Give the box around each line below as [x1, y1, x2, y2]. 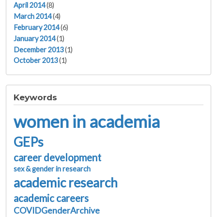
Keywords [14, 92, 57, 103]
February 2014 [14, 23, 59, 31]
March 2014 [14, 12, 51, 20]
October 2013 [14, 56, 58, 65]
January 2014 [14, 34, 55, 43]
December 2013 [14, 45, 63, 54]
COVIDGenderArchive [14, 205, 100, 216]
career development [14, 151, 101, 163]
